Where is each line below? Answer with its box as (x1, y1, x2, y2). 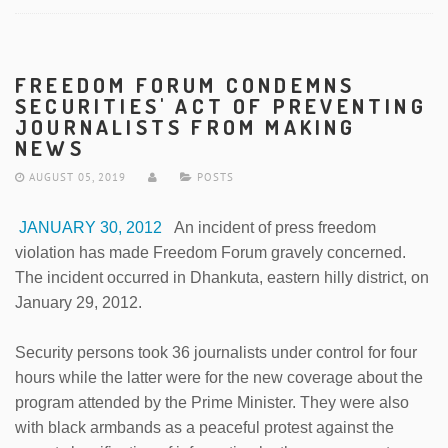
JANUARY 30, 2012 (15, 218, 162, 236)
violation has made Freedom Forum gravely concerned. (15, 243, 406, 261)
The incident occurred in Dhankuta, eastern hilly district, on (15, 268, 429, 286)
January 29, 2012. (15, 293, 142, 311)
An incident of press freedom (162, 218, 376, 236)
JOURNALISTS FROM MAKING (15, 113, 357, 140)
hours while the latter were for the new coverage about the (15, 368, 423, 386)
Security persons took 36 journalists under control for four (15, 343, 417, 361)
